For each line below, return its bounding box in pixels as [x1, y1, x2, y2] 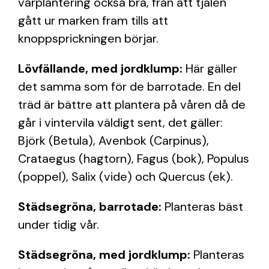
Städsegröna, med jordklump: [18, 247, 193, 262]
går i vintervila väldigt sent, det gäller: [18, 115, 226, 130]
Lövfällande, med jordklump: [18, 61, 186, 76]
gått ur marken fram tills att [18, 13, 168, 28]
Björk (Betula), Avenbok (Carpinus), [18, 133, 209, 148]
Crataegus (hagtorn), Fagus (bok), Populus [18, 151, 249, 166]
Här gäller [186, 61, 237, 76]
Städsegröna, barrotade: [18, 199, 165, 214]
